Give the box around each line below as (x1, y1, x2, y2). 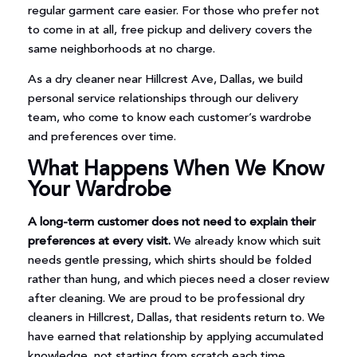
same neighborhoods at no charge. (27, 43, 215, 56)
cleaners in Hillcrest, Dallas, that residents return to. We (27, 312, 325, 324)
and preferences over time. (27, 131, 176, 144)
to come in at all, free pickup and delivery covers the (27, 24, 312, 37)
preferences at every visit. (27, 235, 174, 248)
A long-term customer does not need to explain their (27, 216, 316, 229)
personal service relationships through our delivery (27, 93, 299, 106)
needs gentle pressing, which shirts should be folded (27, 254, 312, 267)
